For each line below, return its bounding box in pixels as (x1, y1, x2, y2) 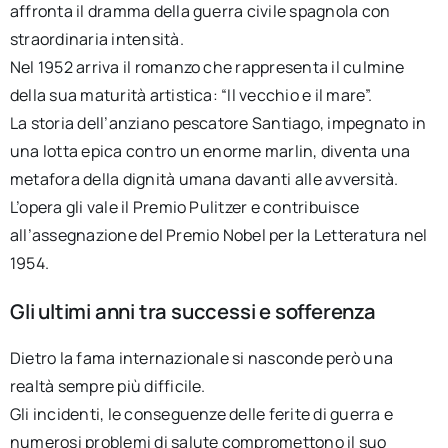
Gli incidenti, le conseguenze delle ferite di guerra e (9, 402, 393, 425)
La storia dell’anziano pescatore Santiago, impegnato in (9, 112, 427, 135)
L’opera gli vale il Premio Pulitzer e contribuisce (9, 196, 359, 219)
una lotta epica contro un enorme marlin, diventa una (9, 140, 411, 163)
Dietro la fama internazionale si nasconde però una (9, 346, 393, 369)
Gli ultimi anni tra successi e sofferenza (9, 296, 376, 325)
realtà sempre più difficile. (9, 374, 206, 397)
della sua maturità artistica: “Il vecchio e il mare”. (9, 84, 373, 107)
